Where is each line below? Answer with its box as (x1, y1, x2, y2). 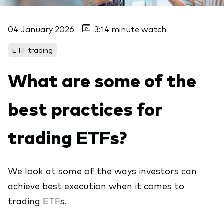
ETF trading (12, 45, 53, 54)
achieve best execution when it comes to (8, 179, 184, 191)
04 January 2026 (8, 23, 74, 34)
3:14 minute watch (94, 23, 166, 34)
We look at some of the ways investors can (8, 164, 197, 176)
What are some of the (8, 67, 196, 92)
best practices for (8, 95, 162, 120)
